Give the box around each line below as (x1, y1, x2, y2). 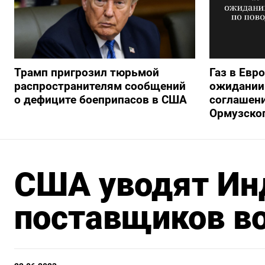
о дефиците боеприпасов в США (14, 93, 187, 107)
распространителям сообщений (14, 79, 186, 93)
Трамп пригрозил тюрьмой (14, 66, 159, 80)
